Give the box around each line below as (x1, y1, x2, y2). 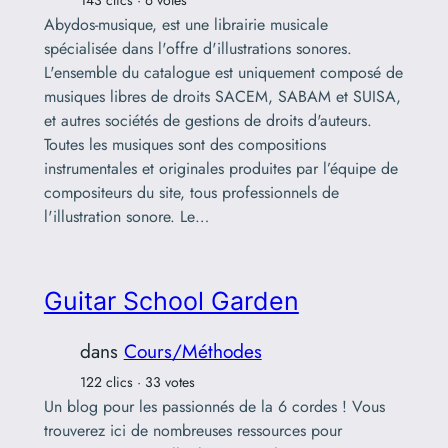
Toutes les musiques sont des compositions (43, 133, 326, 157)
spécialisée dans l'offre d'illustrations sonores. (43, 37, 352, 61)
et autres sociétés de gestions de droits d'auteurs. (43, 109, 372, 133)
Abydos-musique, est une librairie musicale (43, 13, 328, 37)
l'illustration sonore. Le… (43, 205, 209, 229)
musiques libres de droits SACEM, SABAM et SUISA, (43, 85, 401, 109)
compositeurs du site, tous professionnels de (43, 181, 339, 205)
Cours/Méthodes (123, 336, 262, 365)
